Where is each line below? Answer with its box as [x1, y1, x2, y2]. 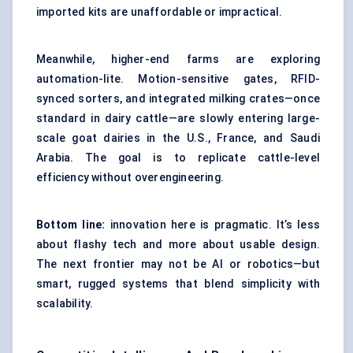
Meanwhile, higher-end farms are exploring [36, 53, 320, 66]
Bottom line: [36, 218, 110, 232]
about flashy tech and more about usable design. [36, 238, 320, 251]
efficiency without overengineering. [36, 171, 224, 184]
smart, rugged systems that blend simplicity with [36, 277, 320, 291]
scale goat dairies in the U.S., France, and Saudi [36, 132, 320, 145]
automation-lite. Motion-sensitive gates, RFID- [36, 72, 320, 86]
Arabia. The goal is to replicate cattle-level [36, 151, 320, 165]
